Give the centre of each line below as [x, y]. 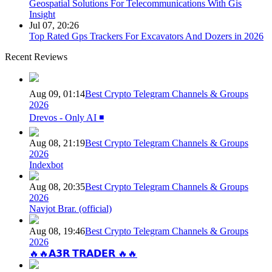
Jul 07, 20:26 [54, 25]
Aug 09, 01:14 [57, 94]
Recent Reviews [36, 57]
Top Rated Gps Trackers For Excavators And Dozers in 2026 [146, 36]
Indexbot [46, 165]
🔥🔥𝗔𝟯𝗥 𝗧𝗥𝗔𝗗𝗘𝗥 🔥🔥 [83, 254]
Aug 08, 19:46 [57, 231]
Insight [42, 15]
